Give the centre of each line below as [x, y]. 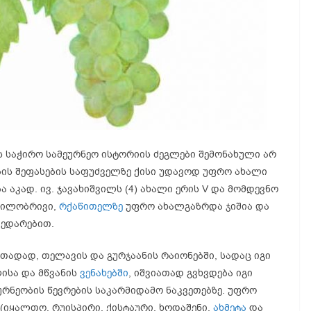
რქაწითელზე [91, 206]
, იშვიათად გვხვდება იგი [191, 273]
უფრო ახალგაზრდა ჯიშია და [196, 206]
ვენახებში [104, 273]
